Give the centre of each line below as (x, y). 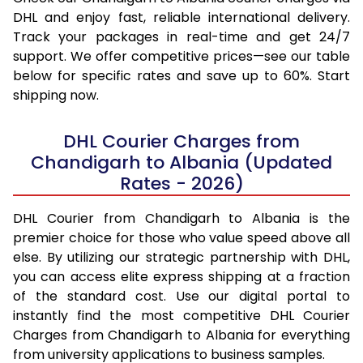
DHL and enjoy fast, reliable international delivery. (181, 17)
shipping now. (56, 95)
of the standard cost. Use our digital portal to (181, 296)
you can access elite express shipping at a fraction (181, 276)
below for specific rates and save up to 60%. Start (181, 75)
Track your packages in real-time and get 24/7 (181, 36)
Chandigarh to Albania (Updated (181, 162)
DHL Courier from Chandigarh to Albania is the (181, 218)
